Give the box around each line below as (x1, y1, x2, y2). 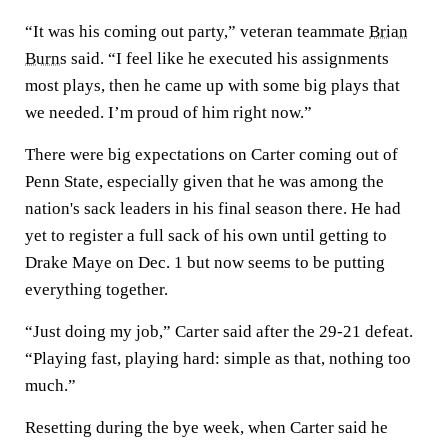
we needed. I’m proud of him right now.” (25, 103, 312, 122)
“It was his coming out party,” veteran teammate (25, 22, 369, 41)
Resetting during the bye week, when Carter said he (25, 418, 388, 437)
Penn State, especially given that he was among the (25, 172, 384, 191)
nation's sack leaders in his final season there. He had (25, 199, 401, 218)
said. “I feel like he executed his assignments (67, 49, 389, 68)
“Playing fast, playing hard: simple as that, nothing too (25, 349, 411, 368)
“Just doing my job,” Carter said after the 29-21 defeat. (25, 322, 413, 341)
